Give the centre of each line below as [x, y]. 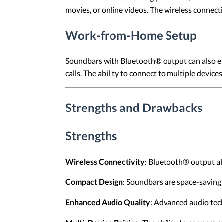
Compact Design [94, 182]
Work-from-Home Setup [131, 35]
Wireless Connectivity [105, 162]
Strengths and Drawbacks [134, 107]
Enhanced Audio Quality [108, 202]
